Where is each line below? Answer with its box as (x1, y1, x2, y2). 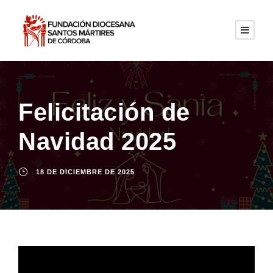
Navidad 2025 (18, 128, 176, 155)
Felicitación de (18, 99, 190, 126)
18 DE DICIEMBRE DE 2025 (36, 168, 135, 175)
